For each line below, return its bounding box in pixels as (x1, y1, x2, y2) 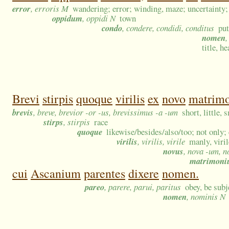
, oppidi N (82, 12, 116, 25)
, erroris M (31, 3, 68, 15)
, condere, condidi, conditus (122, 22, 214, 34)
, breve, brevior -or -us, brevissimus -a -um (33, 106, 178, 119)
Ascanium (31, 165, 81, 182)
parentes (84, 165, 125, 182)
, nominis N (187, 191, 225, 203)
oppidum (52, 12, 82, 25)
